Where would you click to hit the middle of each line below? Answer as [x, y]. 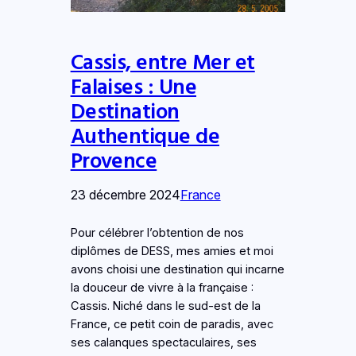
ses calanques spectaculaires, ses [163, 343]
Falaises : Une [133, 86]
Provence [114, 160]
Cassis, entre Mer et [163, 62]
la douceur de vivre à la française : [162, 288]
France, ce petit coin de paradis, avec [172, 325]
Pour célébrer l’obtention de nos [157, 233]
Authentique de [145, 135]
